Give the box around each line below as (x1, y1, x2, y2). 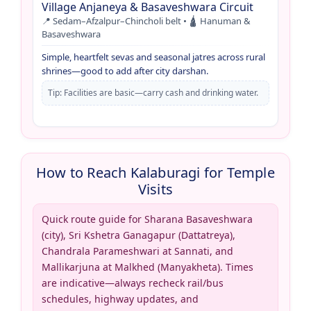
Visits (137, 179, 174, 199)
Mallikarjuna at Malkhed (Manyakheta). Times (42, 260, 253, 274)
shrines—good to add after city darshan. (42, 64, 208, 77)
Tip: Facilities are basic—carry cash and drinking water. (48, 86, 258, 99)
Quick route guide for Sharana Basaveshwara (42, 212, 253, 226)
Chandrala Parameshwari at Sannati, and (42, 244, 233, 258)
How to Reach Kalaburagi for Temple (36, 162, 275, 182)
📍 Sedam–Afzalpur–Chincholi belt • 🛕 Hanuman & (42, 14, 251, 27)
